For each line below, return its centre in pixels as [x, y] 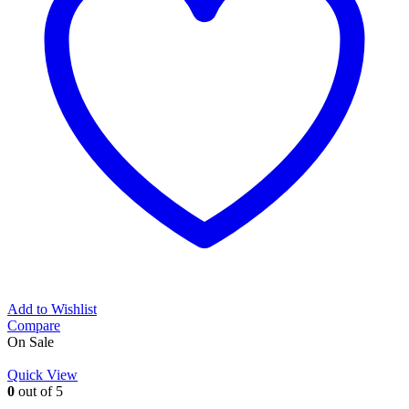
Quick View [42, 375]
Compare [34, 326]
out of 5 [39, 392]
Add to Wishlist [52, 309]
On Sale [31, 342]
